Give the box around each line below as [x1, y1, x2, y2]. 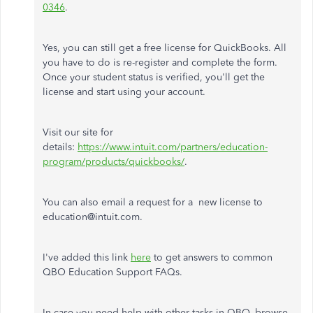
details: [43, 140, 78, 153]
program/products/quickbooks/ [43, 155, 184, 168]
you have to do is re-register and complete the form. [43, 56, 277, 68]
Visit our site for [43, 126, 113, 138]
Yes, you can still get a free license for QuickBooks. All [43, 41, 286, 54]
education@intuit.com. [43, 210, 143, 223]
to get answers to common [151, 251, 272, 263]
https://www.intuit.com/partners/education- [78, 140, 268, 153]
